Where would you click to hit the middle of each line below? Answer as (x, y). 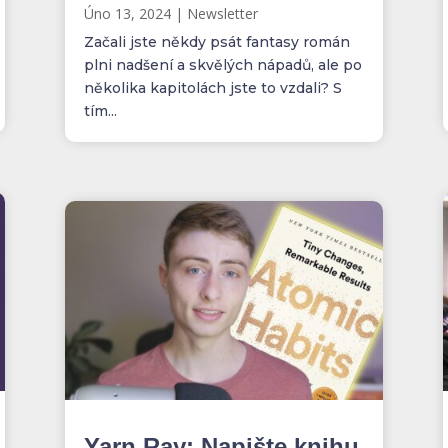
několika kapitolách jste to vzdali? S (212, 87)
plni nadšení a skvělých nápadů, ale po (222, 64)
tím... (100, 110)
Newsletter (222, 13)
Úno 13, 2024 (127, 13)
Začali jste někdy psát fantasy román (216, 41)
